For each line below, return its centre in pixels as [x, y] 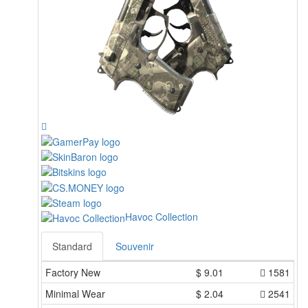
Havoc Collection [162, 216]
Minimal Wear [75, 294]
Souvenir [135, 246]
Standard [72, 246]
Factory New [73, 273]
